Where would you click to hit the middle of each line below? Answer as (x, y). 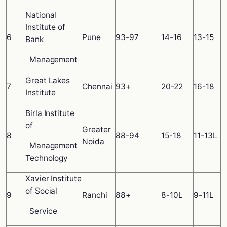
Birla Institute (50, 113)
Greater (97, 129)
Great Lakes (48, 80)
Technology (47, 158)
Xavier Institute (53, 179)
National (41, 15)
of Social (42, 191)
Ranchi (95, 195)
